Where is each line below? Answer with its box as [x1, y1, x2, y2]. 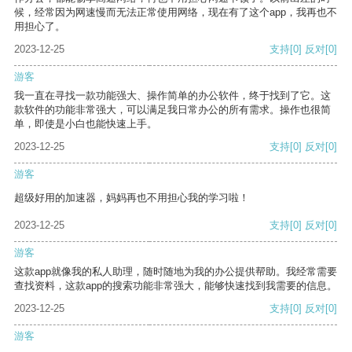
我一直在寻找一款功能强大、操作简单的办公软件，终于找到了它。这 [14, 90, 331, 102]
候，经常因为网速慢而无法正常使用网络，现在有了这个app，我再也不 [14, 6, 337, 19]
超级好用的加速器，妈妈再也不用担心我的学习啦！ [14, 192, 249, 204]
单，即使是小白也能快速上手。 [14, 118, 157, 130]
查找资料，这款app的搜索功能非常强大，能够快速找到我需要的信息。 [14, 280, 337, 292]
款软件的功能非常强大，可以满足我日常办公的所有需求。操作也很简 [14, 104, 331, 116]
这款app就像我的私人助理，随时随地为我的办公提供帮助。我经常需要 [14, 266, 337, 278]
